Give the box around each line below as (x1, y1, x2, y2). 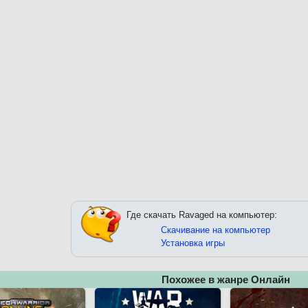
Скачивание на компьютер (161, 225, 270, 236)
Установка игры (161, 238, 225, 249)
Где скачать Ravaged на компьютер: (126, 210, 277, 221)
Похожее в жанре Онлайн (161, 274, 290, 286)
